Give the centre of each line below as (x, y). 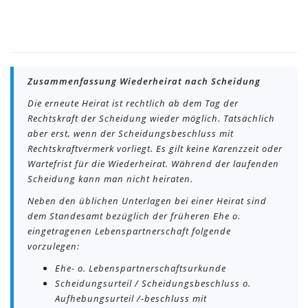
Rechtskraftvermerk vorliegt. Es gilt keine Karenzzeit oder (155, 149)
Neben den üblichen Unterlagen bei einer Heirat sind (147, 201)
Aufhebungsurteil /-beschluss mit (131, 299)
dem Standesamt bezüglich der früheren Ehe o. (134, 216)
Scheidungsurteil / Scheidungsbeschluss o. (153, 284)
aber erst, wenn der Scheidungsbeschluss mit (131, 134)
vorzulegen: (54, 246)
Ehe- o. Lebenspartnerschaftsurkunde (140, 268)
